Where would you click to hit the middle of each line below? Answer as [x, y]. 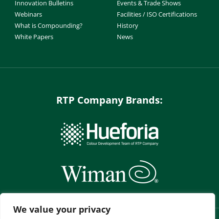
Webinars [28, 14]
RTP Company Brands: [109, 100]
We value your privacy [62, 209]
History [128, 26]
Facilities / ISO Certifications [157, 14]
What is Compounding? [49, 26]
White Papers [34, 37]
